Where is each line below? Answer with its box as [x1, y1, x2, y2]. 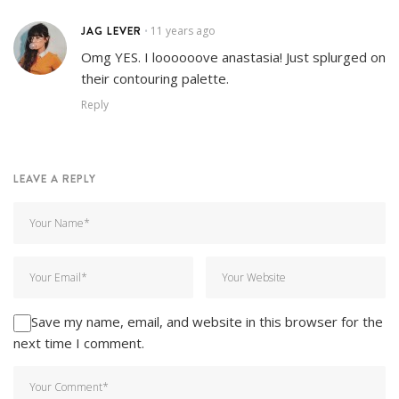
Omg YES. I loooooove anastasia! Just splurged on [81, 48, 386, 67]
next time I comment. [13, 334, 144, 353]
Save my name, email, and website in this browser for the [31, 313, 383, 331]
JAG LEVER [81, 23, 142, 39]
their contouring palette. [81, 69, 229, 88]
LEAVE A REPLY [13, 171, 96, 187]
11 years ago [151, 23, 216, 39]
